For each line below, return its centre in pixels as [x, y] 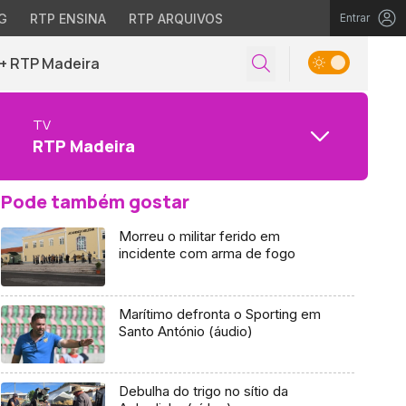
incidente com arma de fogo [207, 253]
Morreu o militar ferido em [199, 236]
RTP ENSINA [68, 19]
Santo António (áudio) [185, 331]
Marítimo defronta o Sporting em [219, 314]
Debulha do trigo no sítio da [203, 391]
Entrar [355, 18]
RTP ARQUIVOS [175, 19]
